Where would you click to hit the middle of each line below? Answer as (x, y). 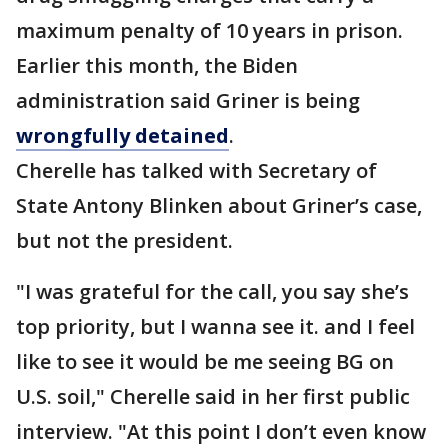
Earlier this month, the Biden (157, 65)
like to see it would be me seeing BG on (205, 361)
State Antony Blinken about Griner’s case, (219, 205)
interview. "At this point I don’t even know (221, 431)
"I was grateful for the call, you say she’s (212, 291)
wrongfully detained (122, 135)
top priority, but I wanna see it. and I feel (215, 326)
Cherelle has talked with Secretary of (196, 170)
